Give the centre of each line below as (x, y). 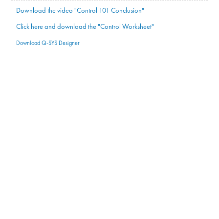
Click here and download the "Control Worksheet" (85, 27)
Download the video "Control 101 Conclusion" (80, 11)
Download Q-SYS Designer (48, 43)
